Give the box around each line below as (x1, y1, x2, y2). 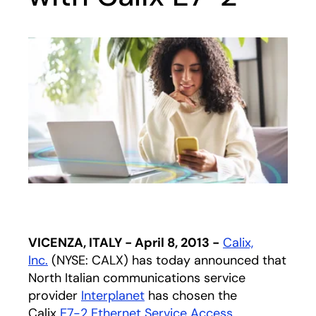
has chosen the (145, 287, 237, 304)
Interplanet (81, 287, 145, 304)
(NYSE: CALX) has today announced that (48, 252, 286, 269)
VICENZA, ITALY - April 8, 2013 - (28, 234, 219, 251)
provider (28, 287, 81, 304)
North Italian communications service (28, 269, 245, 286)
